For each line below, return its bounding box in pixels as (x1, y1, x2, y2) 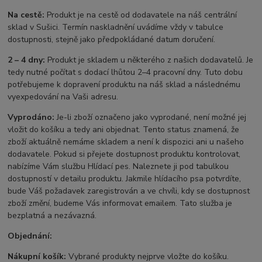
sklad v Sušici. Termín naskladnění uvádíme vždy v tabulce (8, 21, 224, 33)
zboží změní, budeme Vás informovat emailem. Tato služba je (8, 197, 233, 209)
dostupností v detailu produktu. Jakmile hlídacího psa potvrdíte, (8, 173, 242, 184)
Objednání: (8, 230, 53, 242)
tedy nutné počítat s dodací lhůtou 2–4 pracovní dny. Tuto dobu (8, 66, 243, 78)
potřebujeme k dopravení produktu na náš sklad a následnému (8, 78, 241, 90)
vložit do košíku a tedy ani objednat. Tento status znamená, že (8, 123, 240, 135)
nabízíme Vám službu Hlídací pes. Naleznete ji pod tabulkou (8, 160, 229, 172)
